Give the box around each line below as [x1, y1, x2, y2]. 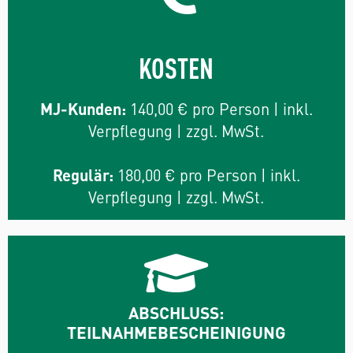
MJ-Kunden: [39, 96, 126, 120]
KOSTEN [139, 47, 214, 85]
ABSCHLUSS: [128, 299, 225, 324]
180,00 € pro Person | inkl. [113, 163, 300, 185]
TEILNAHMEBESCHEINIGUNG [66, 319, 286, 344]
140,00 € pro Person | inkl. [125, 97, 313, 119]
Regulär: [52, 162, 113, 186]
